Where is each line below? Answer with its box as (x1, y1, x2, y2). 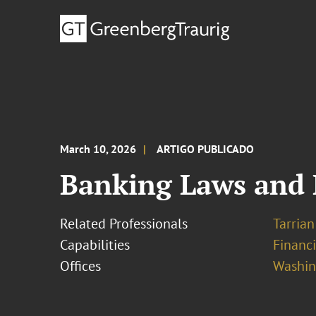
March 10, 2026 (60, 142, 137, 156)
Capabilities (60, 236, 130, 254)
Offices (60, 257, 102, 275)
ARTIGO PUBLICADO (157, 142, 255, 156)
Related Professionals (60, 214, 188, 233)
